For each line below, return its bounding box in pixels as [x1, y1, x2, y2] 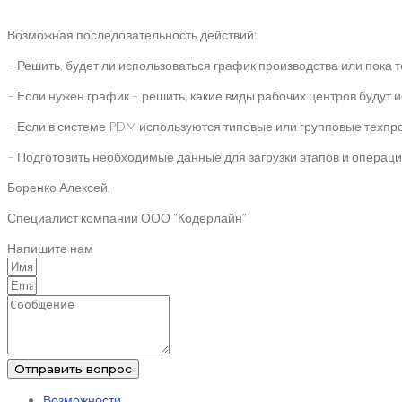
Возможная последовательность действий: [7, 27, 257, 42]
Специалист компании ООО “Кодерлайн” [7, 210, 247, 225]
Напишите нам [7, 240, 93, 256]
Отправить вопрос [14, 362, 132, 376]
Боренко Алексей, [7, 179, 110, 195]
